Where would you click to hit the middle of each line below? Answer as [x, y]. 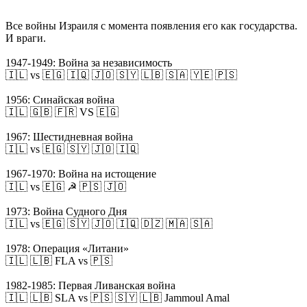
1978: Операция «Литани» [67, 248]
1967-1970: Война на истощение [81, 174]
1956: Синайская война [60, 100]
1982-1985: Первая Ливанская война [90, 285]
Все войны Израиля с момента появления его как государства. [151, 26]
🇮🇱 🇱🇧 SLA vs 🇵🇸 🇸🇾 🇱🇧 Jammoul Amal [118, 298]
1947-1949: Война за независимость [89, 63]
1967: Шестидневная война [69, 137]
